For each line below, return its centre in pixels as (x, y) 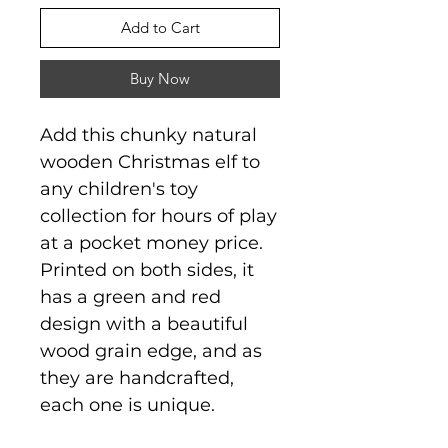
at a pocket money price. (151, 242)
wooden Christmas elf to (150, 161)
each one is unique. (127, 404)
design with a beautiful (144, 323)
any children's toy (119, 188)
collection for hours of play (158, 215)
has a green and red (130, 296)
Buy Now (160, 78)
